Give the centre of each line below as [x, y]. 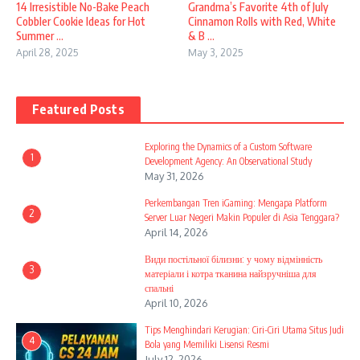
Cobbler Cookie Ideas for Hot [81, 21]
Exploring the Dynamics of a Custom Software [228, 146]
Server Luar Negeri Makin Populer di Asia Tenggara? [242, 217]
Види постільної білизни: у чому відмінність [233, 259]
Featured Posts [78, 109]
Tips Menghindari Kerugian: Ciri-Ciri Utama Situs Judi [244, 329]
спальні [159, 288]
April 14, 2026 [176, 232]
